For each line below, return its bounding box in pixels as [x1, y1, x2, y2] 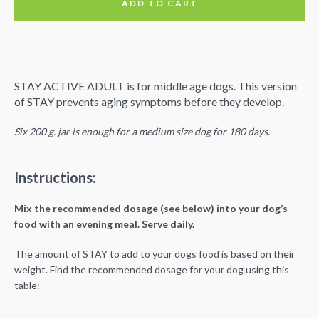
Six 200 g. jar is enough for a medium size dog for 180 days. [14, 125, 270, 137]
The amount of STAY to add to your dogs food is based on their [14, 248, 295, 260]
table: [14, 279, 40, 291]
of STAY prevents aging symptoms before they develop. [14, 95, 284, 108]
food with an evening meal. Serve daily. [14, 218, 194, 230]
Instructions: [14, 169, 96, 186]
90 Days [65, 10, 101, 23]
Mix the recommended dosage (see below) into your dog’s [14, 202, 288, 214]
